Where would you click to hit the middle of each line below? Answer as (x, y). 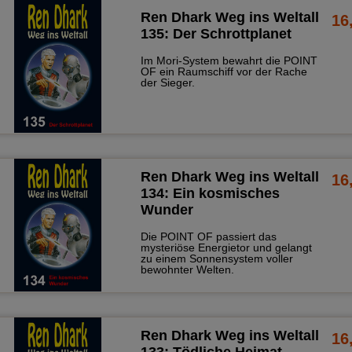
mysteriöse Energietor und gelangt (226, 247)
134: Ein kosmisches (210, 193)
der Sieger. (167, 83)
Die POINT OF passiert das (208, 236)
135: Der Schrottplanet (216, 34)
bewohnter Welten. (187, 269)
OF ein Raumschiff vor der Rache (224, 72)
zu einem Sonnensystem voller (216, 258)
